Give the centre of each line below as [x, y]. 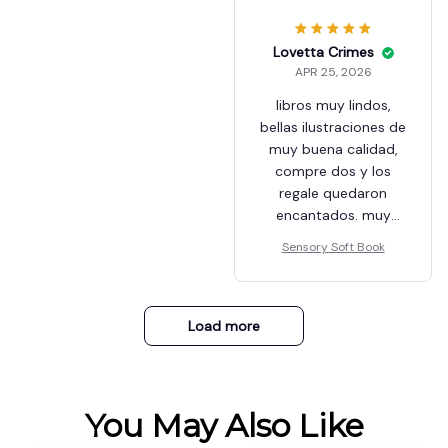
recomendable [333, 237]
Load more [224, 326]
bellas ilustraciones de [324, 127]
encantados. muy [333, 215]
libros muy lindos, [333, 105]
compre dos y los [333, 171]
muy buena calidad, [333, 149]
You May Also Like [224, 426]
